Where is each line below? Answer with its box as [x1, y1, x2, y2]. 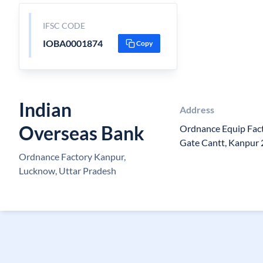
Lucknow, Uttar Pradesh [19, 165, 116, 176]
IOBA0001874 [42, 38, 103, 49]
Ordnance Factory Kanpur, [19, 151, 126, 162]
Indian [19, 98, 72, 121]
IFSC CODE [42, 21, 85, 31]
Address [180, 104, 215, 115]
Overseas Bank [19, 122, 144, 144]
